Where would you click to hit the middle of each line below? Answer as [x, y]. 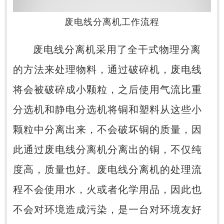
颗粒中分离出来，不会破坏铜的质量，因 [108, 130]
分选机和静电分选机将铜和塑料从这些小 [108, 110]
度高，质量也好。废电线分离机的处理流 [108, 170]
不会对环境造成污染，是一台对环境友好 [108, 210]
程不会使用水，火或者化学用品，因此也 [108, 190]
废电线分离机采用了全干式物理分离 [117, 50]
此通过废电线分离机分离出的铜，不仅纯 [108, 150]
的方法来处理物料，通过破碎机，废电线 [108, 70]
